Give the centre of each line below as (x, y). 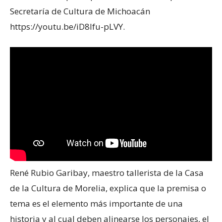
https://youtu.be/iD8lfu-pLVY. (67, 26)
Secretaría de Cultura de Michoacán (80, 11)
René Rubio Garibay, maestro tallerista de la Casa (107, 173)
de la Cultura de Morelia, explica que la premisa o (108, 188)
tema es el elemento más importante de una (96, 204)
